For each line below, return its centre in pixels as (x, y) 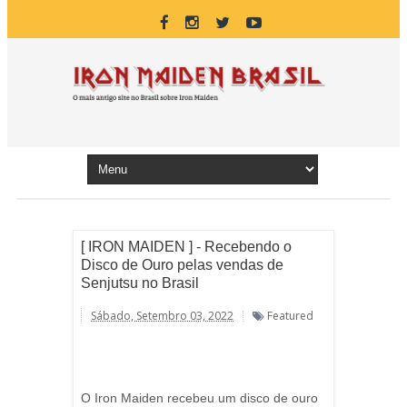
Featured (290, 316)
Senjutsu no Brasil (140, 283)
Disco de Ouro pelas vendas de (182, 265)
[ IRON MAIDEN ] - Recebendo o (186, 247)
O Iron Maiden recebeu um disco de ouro (199, 398)
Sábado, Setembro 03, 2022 (162, 316)
